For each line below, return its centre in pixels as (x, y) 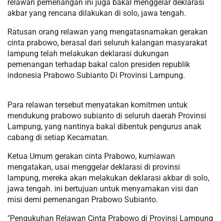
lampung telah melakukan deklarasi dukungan (88, 53)
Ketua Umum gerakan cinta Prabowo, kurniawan (91, 156)
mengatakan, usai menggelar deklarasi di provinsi (94, 167)
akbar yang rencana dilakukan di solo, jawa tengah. (97, 13)
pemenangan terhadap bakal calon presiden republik (99, 64)
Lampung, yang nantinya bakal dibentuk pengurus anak (104, 126)
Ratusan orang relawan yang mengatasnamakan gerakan (108, 32)
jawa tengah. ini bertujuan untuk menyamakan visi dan (103, 188)
